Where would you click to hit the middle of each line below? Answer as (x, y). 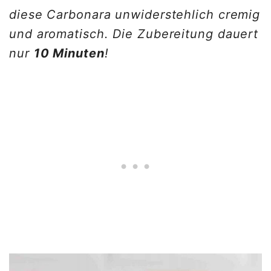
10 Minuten (69, 54)
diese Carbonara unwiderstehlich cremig (135, 15)
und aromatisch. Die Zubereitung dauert (134, 34)
